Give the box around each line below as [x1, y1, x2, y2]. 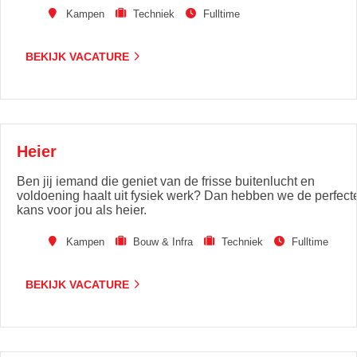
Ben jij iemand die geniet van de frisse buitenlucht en [17, 175, 315, 188]
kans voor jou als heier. [17, 203, 147, 217]
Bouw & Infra [133, 236, 193, 248]
